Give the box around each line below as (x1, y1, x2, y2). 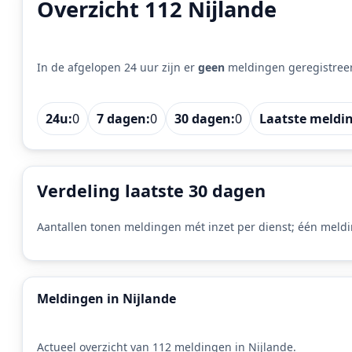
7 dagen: (97, 109, 150, 127)
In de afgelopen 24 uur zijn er (37, 59, 198, 75)
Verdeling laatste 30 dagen (37, 178, 266, 202)
